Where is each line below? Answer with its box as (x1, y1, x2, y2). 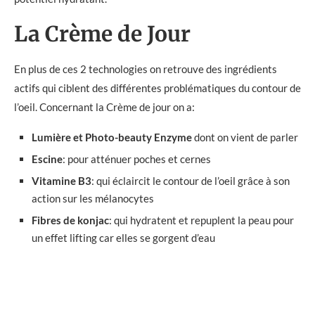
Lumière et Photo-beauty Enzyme (32, 131, 192, 144)
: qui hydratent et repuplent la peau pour (109, 214, 294, 227)
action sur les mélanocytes (32, 192, 154, 205)
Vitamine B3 (32, 174, 91, 188)
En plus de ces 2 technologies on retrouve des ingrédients (14, 63, 277, 76)
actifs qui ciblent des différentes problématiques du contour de (14, 82, 301, 95)
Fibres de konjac (32, 214, 109, 227)
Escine (32, 153, 63, 166)
